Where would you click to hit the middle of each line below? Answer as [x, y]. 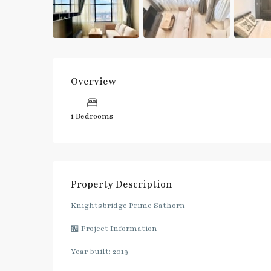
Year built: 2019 [100, 251]
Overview [93, 81]
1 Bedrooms [92, 116]
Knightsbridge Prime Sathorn [128, 205]
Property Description [122, 184]
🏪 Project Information [114, 228]
